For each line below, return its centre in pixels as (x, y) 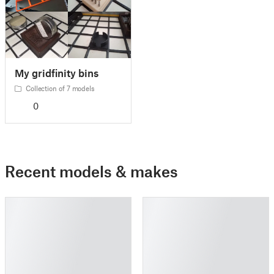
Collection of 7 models (59, 88)
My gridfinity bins (57, 73)
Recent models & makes (91, 172)
